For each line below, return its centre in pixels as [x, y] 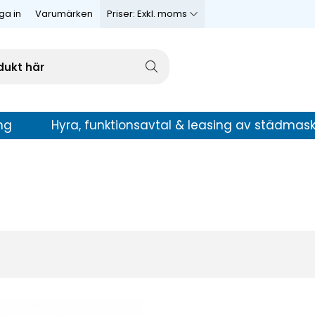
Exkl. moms [162, 14]
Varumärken [64, 14]
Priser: [122, 14]
